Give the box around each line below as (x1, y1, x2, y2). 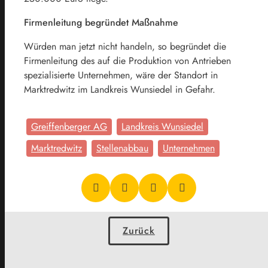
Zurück (123, 223, 155, 237)
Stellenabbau (96, 141, 148, 155)
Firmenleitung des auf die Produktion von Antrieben (24, 53, 231, 68)
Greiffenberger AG (31, 119, 107, 133)
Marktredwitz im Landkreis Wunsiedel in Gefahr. (24, 82, 215, 96)
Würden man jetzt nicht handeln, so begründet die (24, 39, 226, 53)
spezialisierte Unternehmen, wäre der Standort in (24, 68, 218, 82)
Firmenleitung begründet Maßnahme (24, 15, 178, 29)
